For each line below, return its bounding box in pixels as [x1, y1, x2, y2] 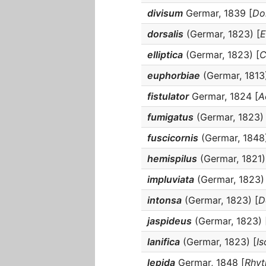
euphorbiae [147, 69, 200, 81]
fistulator [147, 90, 189, 102]
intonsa [147, 194, 182, 206]
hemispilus [147, 153, 197, 164]
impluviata [147, 173, 194, 185]
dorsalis [147, 28, 183, 40]
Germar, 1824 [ [189, 90, 258, 102]
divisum [147, 7, 183, 19]
